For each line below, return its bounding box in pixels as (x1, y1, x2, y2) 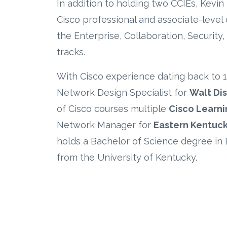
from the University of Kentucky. (57, 152, 197, 163)
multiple (131, 103, 169, 114)
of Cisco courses (57, 103, 128, 114)
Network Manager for (57, 119, 154, 130)
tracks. (57, 46, 85, 57)
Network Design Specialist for (57, 87, 190, 98)
